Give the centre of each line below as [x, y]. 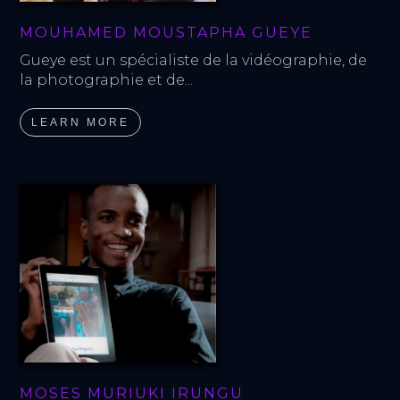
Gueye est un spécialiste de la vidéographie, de [196, 60]
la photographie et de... [107, 79]
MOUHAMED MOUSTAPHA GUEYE [167, 32]
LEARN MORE [81, 122]
